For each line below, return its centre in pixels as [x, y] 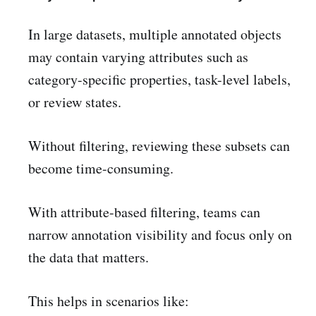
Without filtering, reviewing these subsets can [159, 145]
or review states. [75, 102]
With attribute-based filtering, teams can [144, 212]
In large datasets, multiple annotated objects [155, 34]
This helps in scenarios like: [109, 300]
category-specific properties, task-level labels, [159, 79]
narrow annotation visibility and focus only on [160, 234]
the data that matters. [89, 257]
